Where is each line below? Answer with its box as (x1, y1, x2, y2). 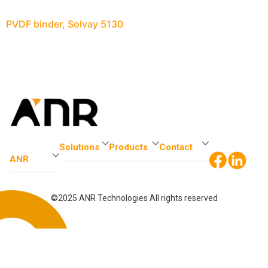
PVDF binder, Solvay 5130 (6, 18, 123, 31)
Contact (159, 142, 193, 153)
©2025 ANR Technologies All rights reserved (50, 193, 218, 203)
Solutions (59, 142, 100, 153)
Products (109, 142, 148, 153)
